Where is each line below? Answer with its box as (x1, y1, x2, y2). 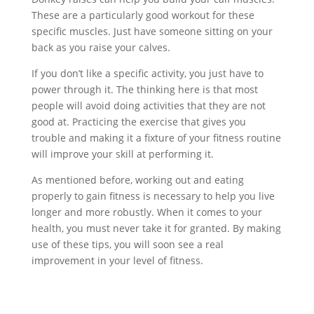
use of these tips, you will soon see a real (31, 238, 224, 251)
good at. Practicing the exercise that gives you (31, 115, 246, 128)
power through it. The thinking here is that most (31, 83, 258, 96)
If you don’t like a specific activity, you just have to (31, 67, 264, 80)
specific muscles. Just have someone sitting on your (31, 25, 273, 38)
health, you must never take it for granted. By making (31, 221, 281, 235)
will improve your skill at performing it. (31, 147, 214, 161)
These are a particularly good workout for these (31, 8, 254, 22)
